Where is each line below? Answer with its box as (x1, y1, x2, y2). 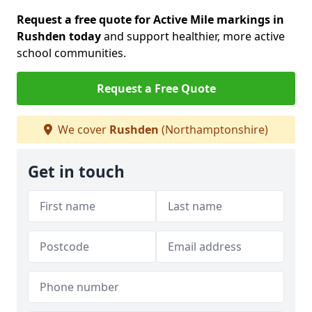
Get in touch (28, 161, 125, 182)
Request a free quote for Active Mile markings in (17, 12, 284, 27)
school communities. (17, 45, 126, 61)
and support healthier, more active (101, 29, 285, 44)
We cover (55, 122, 109, 137)
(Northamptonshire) (159, 122, 268, 137)
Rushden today (17, 29, 101, 44)
